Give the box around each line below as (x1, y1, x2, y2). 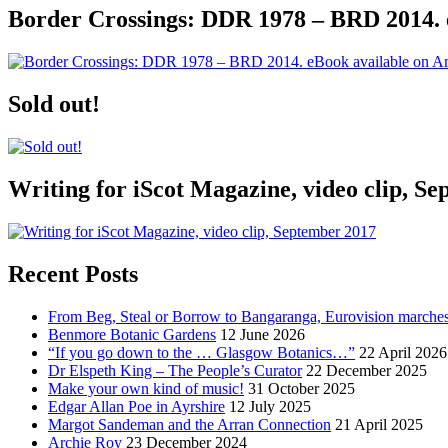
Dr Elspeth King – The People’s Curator (48, 361, 302, 379)
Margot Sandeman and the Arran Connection (48, 415, 331, 433)
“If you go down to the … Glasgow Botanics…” (48, 343, 355, 361)
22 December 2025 (306, 361, 427, 379)
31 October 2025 (248, 379, 355, 397)
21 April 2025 (335, 415, 423, 433)
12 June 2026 (220, 325, 305, 343)
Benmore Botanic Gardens (48, 325, 216, 343)
